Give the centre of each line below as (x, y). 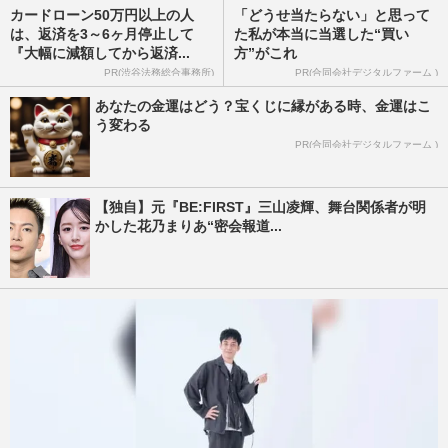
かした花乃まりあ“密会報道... (188, 226)
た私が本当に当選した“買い (321, 34)
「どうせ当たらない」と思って (332, 15)
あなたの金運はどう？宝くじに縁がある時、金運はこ (263, 106)
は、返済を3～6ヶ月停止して (102, 34)
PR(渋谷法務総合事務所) (159, 73)
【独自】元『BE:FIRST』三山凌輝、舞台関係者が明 (260, 207)
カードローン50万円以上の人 (102, 15)
